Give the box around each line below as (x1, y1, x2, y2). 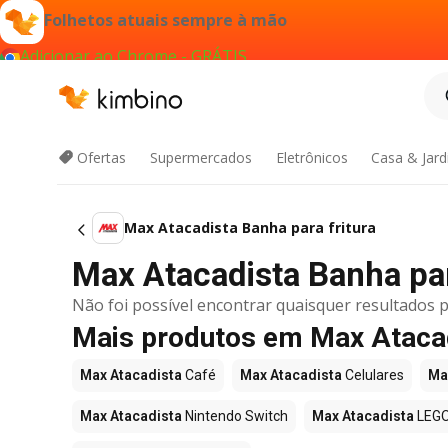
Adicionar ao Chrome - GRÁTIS (20, 45, 247, 67)
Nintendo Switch (182, 408, 288, 424)
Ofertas (77, 148, 126, 167)
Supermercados (149, 148, 252, 167)
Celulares (342, 367, 404, 383)
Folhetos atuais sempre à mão (44, 9, 287, 32)
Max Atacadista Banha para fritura (124, 218, 376, 237)
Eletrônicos (275, 148, 348, 167)
